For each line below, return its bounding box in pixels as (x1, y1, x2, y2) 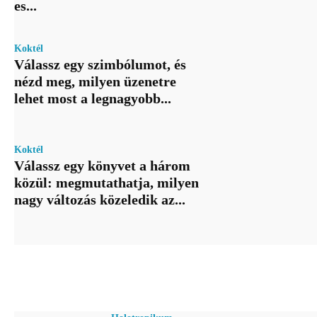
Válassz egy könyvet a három (14, 158, 190, 174)
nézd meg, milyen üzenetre (14, 74, 176, 90)
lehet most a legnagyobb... (14, 91, 171, 107)
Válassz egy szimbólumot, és (14, 57, 186, 73)
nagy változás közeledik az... (14, 192, 185, 208)
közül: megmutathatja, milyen (14, 175, 199, 191)
